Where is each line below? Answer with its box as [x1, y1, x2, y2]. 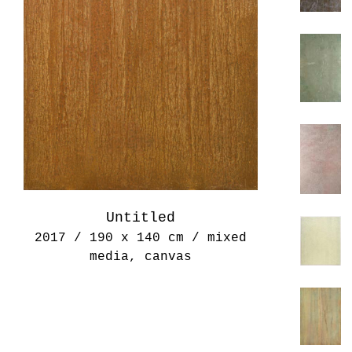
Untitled [106, 209, 175, 226]
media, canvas [90, 249, 192, 264]
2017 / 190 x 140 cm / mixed [35, 230, 247, 245]
